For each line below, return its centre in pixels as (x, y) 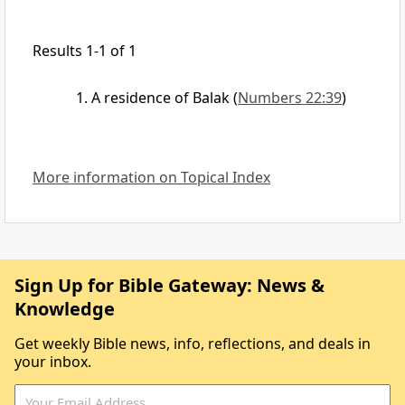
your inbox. (53, 362)
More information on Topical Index (151, 178)
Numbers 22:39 (290, 98)
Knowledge (65, 309)
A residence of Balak (160, 98)
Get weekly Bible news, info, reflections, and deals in (193, 344)
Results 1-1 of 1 (85, 51)
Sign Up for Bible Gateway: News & (170, 286)
